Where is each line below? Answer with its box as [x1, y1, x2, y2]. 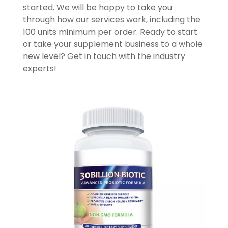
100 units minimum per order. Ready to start [22, 26, 197, 38]
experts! [22, 63, 56, 75]
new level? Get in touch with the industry [22, 50, 185, 63]
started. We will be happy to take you [22, 2, 172, 14]
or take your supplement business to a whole [22, 38, 203, 50]
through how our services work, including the [22, 14, 201, 26]
